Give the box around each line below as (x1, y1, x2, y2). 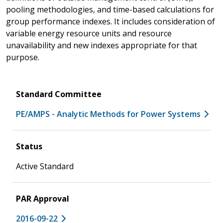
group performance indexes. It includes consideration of (6, 15, 215, 27)
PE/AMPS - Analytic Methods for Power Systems (16, 108, 201, 119)
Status (16, 140, 42, 152)
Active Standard (16, 160, 74, 172)
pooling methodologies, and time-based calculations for (6, 3, 214, 15)
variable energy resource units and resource (6, 27, 172, 39)
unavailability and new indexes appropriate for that (6, 39, 197, 51)
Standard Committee (16, 88, 102, 100)
